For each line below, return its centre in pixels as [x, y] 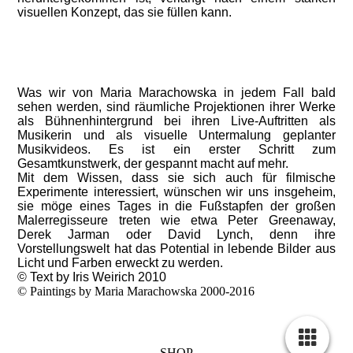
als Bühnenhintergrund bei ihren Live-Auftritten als [176, 121]
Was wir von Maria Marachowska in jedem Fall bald [176, 93]
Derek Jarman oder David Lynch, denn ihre [176, 234]
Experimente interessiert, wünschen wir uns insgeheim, [176, 192]
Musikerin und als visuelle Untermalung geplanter [176, 135]
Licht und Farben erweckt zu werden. [121, 263]
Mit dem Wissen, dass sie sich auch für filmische [176, 178]
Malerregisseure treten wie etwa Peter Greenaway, [176, 220]
